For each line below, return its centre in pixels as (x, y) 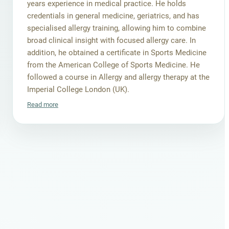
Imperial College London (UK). (78, 89)
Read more (43, 105)
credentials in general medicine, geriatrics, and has (113, 16)
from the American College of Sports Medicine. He (113, 65)
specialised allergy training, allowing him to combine (117, 28)
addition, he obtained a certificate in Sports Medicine (117, 53)
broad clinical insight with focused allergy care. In (111, 40)
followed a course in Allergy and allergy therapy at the (118, 77)
